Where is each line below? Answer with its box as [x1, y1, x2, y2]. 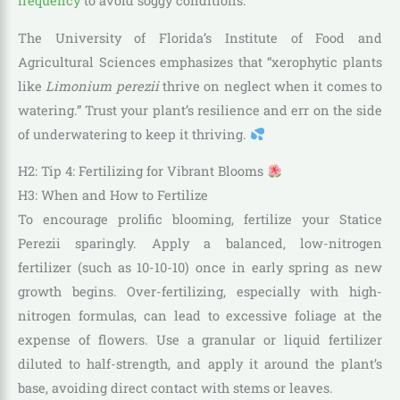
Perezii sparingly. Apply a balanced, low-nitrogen [18, 235, 382, 253]
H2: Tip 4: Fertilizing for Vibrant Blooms [18, 162, 267, 180]
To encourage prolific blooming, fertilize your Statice [18, 211, 382, 229]
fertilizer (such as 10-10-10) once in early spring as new [18, 259, 382, 277]
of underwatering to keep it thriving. [18, 125, 250, 143]
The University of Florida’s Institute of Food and [18, 29, 382, 46]
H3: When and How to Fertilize [18, 187, 208, 204]
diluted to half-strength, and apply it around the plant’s [18, 355, 382, 373]
